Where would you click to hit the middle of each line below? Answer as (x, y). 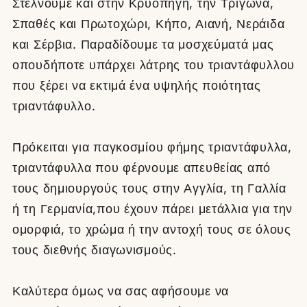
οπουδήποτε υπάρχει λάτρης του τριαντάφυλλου (153, 64)
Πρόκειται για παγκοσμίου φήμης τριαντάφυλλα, (152, 147)
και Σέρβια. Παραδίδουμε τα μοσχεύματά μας (143, 44)
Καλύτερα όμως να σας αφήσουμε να (121, 291)
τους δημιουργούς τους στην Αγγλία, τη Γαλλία (149, 188)
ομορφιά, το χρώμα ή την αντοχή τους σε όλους (152, 229)
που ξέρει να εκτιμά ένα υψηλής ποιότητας (137, 85)
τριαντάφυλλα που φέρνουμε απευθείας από (142, 167)
